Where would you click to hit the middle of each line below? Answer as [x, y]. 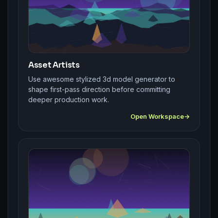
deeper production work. [69, 100]
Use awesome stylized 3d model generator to [102, 79]
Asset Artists [54, 65]
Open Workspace [157, 117]
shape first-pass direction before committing [99, 90]
